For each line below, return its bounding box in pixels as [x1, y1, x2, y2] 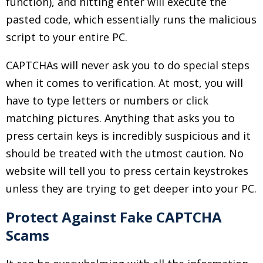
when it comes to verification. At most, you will [6, 76, 243, 90]
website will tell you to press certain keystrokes [6, 164, 248, 178]
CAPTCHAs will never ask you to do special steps [6, 58, 249, 72]
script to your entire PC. [6, 30, 127, 44]
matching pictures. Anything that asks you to [6, 111, 235, 125]
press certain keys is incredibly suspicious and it [6, 129, 251, 143]
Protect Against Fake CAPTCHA [6, 207, 222, 227]
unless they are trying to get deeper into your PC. [6, 181, 257, 195]
